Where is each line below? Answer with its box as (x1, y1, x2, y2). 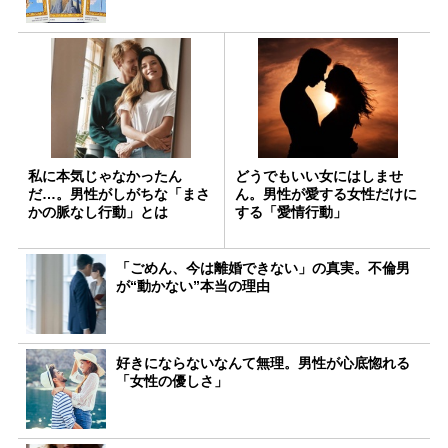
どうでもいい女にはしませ (235, 168, 403, 185)
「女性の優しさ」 (116, 373, 228, 390)
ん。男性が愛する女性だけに (235, 186, 417, 203)
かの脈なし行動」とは (28, 204, 168, 221)
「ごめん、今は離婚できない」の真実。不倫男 (116, 260, 410, 277)
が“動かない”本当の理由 (116, 278, 270, 295)
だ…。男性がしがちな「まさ (28, 186, 210, 203)
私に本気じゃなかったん (28, 168, 182, 185)
